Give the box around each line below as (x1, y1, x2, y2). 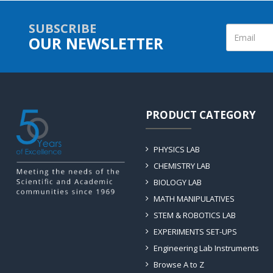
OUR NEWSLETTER (29, 32, 163, 54)
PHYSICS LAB (154, 143, 200, 155)
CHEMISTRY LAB (154, 160, 210, 171)
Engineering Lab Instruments (154, 242, 259, 253)
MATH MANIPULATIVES (154, 193, 235, 204)
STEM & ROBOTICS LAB (154, 209, 236, 221)
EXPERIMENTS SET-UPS (154, 225, 237, 237)
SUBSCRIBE (29, 19, 96, 37)
